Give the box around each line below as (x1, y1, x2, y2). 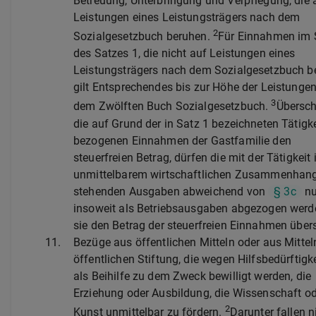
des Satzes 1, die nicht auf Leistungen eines (73, 47, 296, 61)
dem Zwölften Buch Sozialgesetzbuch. (73, 99, 272, 114)
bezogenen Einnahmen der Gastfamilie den (73, 133, 291, 147)
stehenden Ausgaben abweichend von (73, 184, 269, 198)
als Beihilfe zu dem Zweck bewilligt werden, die (73, 269, 312, 283)
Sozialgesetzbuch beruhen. (73, 30, 213, 44)
